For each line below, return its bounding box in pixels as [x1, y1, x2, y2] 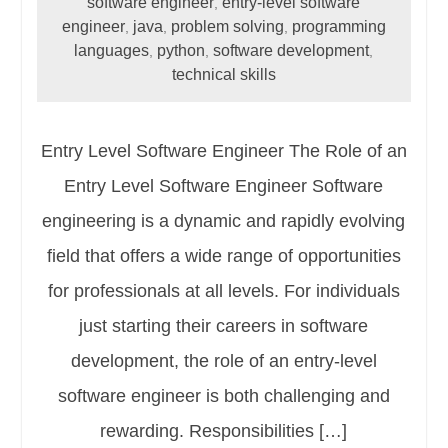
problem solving [170, 17, 284, 35]
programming [291, 17, 386, 35]
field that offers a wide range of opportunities [46, 245, 401, 266]
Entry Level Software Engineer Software [64, 175, 384, 196]
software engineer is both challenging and [57, 385, 390, 406]
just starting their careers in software [79, 315, 369, 336]
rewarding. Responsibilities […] [100, 420, 348, 441]
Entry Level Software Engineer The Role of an [40, 140, 407, 161]
